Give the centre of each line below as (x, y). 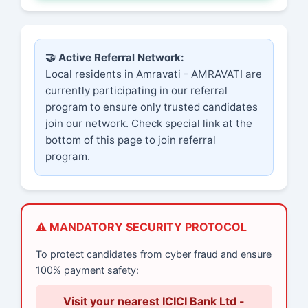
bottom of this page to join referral (131, 140)
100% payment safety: (87, 269)
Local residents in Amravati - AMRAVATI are (154, 74)
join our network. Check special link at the (149, 124)
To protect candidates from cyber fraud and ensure (154, 254)
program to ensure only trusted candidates (152, 107)
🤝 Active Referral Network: (115, 58)
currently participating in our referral (136, 91)
